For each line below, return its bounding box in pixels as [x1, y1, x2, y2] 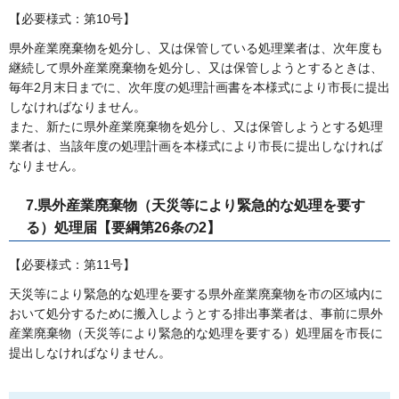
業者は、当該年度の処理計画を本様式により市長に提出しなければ [9, 139, 383, 154]
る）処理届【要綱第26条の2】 [26, 220, 221, 236]
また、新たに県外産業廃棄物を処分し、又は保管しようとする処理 [9, 119, 383, 134]
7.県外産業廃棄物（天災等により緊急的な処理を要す [26, 198, 365, 214]
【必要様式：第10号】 [9, 12, 135, 27]
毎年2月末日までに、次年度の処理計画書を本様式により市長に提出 [9, 80, 390, 95]
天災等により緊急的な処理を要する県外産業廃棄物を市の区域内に [9, 286, 383, 301]
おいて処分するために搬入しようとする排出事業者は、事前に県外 [9, 305, 383, 321]
